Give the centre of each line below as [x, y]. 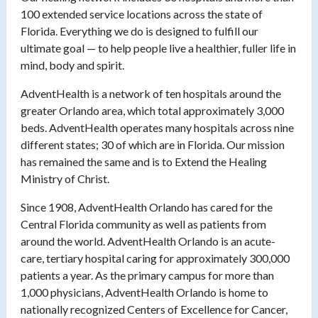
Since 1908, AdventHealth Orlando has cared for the [147, 207]
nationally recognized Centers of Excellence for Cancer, [154, 309]
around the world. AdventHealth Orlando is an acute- [148, 241]
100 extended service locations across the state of [142, 14]
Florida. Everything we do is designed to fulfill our [139, 31]
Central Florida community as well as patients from [143, 224]
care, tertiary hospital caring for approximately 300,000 [155, 258]
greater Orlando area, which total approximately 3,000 [152, 111]
